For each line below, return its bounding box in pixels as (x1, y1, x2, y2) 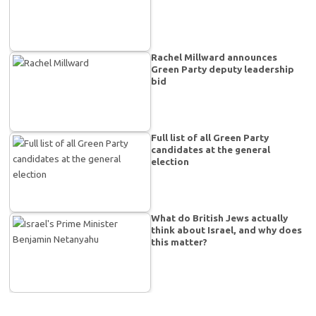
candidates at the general (151, 144, 271, 156)
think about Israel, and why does (151, 224, 303, 236)
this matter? (151, 236, 208, 248)
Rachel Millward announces (151, 51, 278, 63)
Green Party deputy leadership (151, 63, 295, 75)
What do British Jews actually (151, 212, 288, 224)
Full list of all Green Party (151, 132, 269, 144)
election (151, 156, 190, 168)
